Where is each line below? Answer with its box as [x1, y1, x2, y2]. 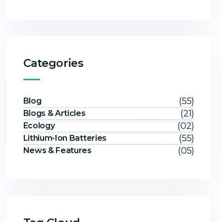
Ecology [23, 120, 55, 130]
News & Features [23, 145, 92, 155]
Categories [23, 56, 84, 70]
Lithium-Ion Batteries [23, 133, 107, 143]
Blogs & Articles [23, 108, 86, 118]
